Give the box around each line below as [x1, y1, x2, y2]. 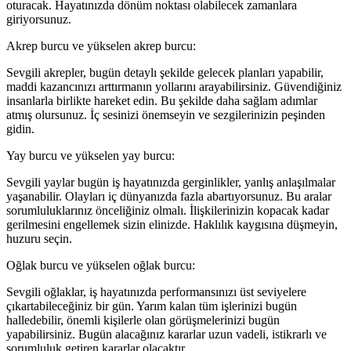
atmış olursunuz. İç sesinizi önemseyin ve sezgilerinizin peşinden [6, 108, 325, 122]
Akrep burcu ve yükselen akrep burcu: [6, 39, 196, 53]
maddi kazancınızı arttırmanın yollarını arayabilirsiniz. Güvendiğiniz [6, 80, 342, 94]
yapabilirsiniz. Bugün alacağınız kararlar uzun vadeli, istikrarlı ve [6, 327, 327, 342]
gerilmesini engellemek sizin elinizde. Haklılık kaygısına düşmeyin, [6, 218, 338, 232]
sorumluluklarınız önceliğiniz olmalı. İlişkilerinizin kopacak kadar [6, 204, 329, 218]
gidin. [6, 122, 34, 136]
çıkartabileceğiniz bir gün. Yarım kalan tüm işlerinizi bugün [6, 299, 297, 313]
